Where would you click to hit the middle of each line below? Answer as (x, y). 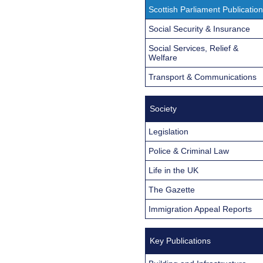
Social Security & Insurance (199, 28)
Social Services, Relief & (193, 48)
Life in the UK (173, 170)
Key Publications (180, 240)
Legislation (168, 131)
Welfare (163, 57)
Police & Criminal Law (189, 151)
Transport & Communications (203, 77)
